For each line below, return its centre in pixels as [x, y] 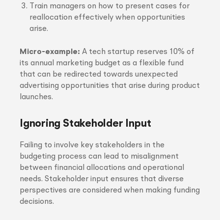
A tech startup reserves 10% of [137, 52]
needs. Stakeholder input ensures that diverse [102, 179]
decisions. [37, 202]
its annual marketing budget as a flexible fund [102, 63]
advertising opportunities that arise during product [110, 86]
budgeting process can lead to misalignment [99, 157]
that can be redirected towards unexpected [99, 75]
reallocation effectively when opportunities [107, 18]
